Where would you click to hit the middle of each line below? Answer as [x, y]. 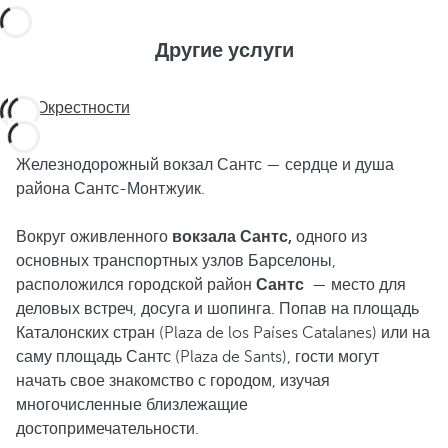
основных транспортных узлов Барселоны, [176, 261]
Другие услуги [224, 50]
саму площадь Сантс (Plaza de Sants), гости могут [197, 357]
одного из [329, 237]
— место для [355, 285]
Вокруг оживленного [94, 237]
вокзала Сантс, [232, 237]
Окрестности [83, 108]
